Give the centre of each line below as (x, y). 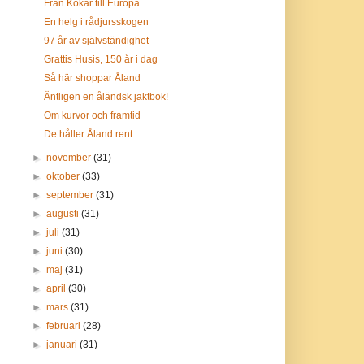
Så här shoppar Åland (93, 78)
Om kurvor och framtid (93, 115)
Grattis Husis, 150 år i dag (101, 59)
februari (64, 326)
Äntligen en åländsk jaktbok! (106, 97)
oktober (64, 176)
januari (63, 344)
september (71, 195)
